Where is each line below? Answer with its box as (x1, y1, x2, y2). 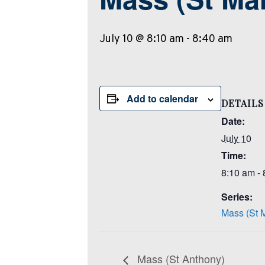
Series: (221, 190, 253, 203)
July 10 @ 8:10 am (99, 33, 184, 46)
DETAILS (221, 97, 264, 109)
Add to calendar (127, 92, 198, 105)
